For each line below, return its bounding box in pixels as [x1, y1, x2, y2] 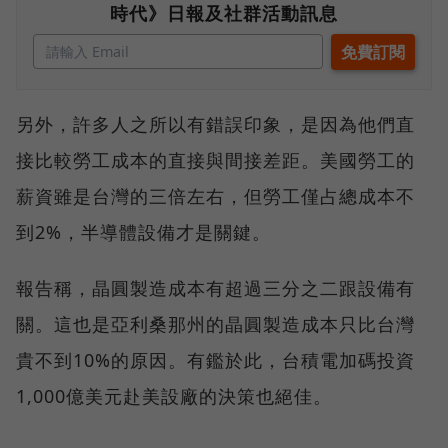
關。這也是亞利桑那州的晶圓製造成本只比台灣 [16, 312, 415, 337]
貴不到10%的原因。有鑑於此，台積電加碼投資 [16, 348, 415, 373]
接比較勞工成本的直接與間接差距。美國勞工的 [16, 148, 415, 173]
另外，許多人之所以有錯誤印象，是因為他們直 [16, 112, 415, 137]
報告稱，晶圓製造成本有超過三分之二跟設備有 [16, 276, 415, 301]
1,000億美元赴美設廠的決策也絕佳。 [16, 384, 332, 409]
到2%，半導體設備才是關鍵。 [16, 220, 271, 245]
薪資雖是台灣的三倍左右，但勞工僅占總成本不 [16, 184, 415, 209]
